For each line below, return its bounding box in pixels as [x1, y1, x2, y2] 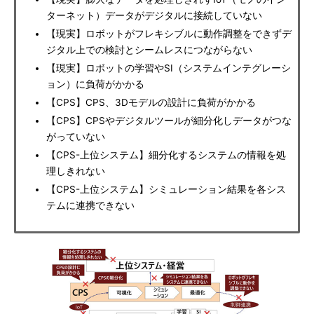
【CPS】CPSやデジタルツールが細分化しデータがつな [46, 115, 292, 126]
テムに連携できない [46, 200, 135, 211]
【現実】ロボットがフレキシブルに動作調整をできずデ [46, 28, 292, 39]
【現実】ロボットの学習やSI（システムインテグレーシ [46, 62, 291, 74]
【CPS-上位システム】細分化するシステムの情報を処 [46, 149, 286, 161]
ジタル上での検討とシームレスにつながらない [46, 44, 252, 55]
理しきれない [46, 165, 105, 177]
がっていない [46, 131, 105, 142]
